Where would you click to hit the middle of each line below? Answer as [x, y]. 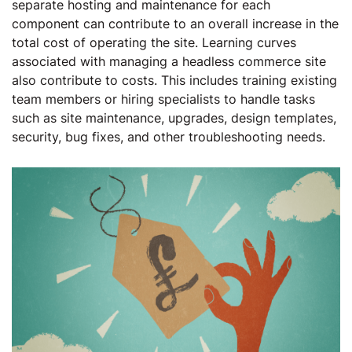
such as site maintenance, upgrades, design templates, [174, 118]
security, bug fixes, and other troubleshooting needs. [169, 137]
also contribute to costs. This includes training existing [174, 80]
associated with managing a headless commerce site [169, 61]
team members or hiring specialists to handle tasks [163, 99]
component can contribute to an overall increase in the [175, 24]
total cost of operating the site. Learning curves [154, 42]
